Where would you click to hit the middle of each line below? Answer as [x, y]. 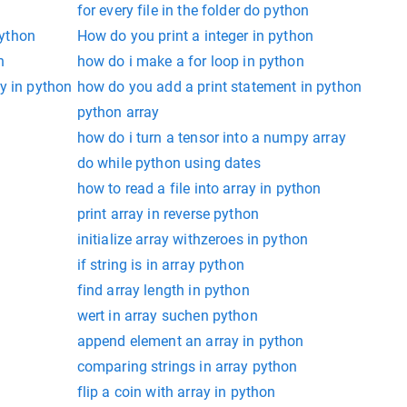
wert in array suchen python [167, 316]
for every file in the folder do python [193, 11]
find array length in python [163, 291]
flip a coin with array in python [176, 392]
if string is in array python [160, 265]
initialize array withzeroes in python [193, 240]
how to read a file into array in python [199, 189]
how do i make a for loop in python [190, 62]
